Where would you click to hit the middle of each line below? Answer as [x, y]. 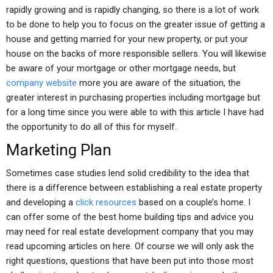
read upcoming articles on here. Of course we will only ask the [130, 246]
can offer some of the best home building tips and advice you [130, 217]
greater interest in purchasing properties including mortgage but [133, 97]
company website [41, 83]
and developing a [41, 202]
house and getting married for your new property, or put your [127, 39]
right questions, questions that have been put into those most [130, 261]
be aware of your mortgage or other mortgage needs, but [121, 68]
